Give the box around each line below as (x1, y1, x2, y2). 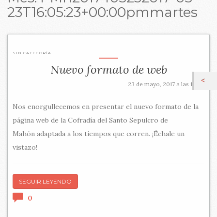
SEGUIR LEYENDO (19, 177, 72, 185)
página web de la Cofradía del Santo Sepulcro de (13, 115, 168, 124)
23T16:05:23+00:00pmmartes (7, 3, 198, 20)
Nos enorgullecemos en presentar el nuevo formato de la (13, 102, 199, 111)
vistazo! (13, 142, 37, 152)
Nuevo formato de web (50, 62, 167, 77)
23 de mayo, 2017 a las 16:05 (128, 80, 204, 88)
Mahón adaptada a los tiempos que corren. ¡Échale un (13, 129, 185, 138)
